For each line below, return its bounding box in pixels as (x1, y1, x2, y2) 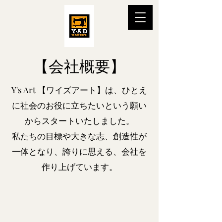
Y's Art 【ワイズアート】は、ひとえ (11, 84, 147, 95)
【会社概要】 (33, 58, 125, 76)
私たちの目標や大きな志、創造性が (12, 130, 147, 141)
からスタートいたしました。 (24, 115, 134, 126)
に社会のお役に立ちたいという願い (12, 100, 147, 111)
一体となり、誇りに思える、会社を (12, 146, 147, 157)
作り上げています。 (41, 161, 117, 172)
